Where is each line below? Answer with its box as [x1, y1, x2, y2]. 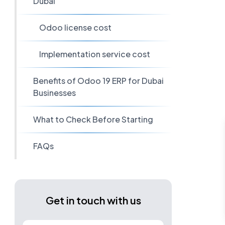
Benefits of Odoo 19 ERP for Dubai [33, 75, 164, 86]
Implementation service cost [39, 49, 151, 59]
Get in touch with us [45, 194, 141, 206]
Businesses [33, 87, 76, 98]
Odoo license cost [39, 22, 112, 33]
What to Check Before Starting [33, 114, 153, 125]
